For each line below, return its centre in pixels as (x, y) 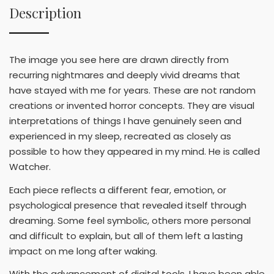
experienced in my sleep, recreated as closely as (120, 136)
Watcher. (30, 167)
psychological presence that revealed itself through (128, 205)
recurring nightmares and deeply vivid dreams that (125, 75)
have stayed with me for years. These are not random (132, 91)
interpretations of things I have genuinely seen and (125, 121)
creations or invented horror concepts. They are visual (132, 106)
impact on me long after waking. (83, 251)
